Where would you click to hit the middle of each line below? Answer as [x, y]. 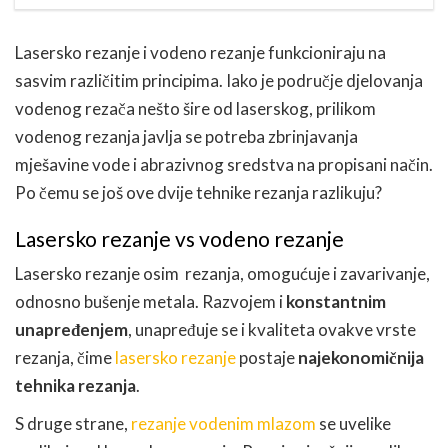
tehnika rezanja [75, 385]
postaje [267, 357]
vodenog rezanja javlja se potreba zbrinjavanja [186, 136]
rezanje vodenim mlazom [223, 423]
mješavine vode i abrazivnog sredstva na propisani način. [224, 164]
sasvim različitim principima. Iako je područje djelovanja [219, 80]
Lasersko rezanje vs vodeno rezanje [179, 238]
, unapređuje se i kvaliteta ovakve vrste [272, 329]
